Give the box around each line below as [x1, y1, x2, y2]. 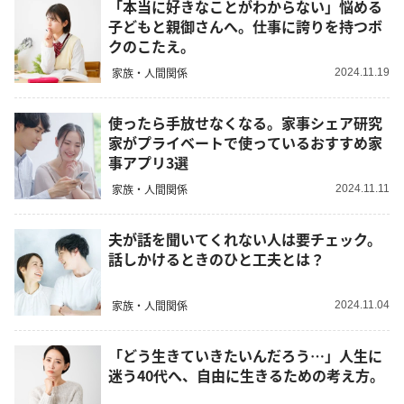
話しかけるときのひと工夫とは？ [108, 248, 325, 271]
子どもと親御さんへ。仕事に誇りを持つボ [108, 15, 382, 38]
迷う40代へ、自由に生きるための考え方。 [108, 364, 384, 387]
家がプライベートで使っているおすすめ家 [108, 132, 382, 154]
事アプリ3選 [108, 151, 188, 174]
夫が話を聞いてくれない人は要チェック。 [108, 228, 381, 251]
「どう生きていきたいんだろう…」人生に [108, 344, 382, 367]
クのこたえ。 [108, 35, 195, 58]
